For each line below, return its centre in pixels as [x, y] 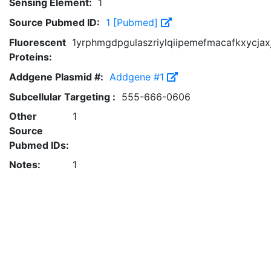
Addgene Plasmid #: [56, 77]
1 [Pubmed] [133, 22]
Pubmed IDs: [39, 145]
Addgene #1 [138, 77]
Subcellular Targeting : [62, 97]
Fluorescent [38, 42]
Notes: [25, 165]
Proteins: [31, 57]
